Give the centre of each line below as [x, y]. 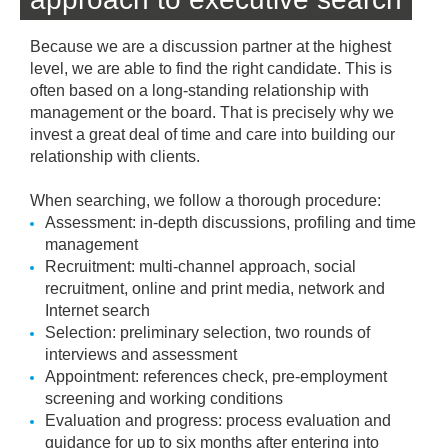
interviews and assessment [141, 355]
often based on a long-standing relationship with [199, 91]
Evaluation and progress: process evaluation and [218, 421]
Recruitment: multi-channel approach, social [200, 267]
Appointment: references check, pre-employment [216, 377]
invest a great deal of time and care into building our [212, 135]
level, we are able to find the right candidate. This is [211, 69]
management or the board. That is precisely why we [212, 113]
